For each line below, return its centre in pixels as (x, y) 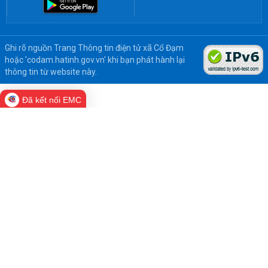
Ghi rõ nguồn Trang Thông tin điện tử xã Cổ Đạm (94, 48)
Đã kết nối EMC (52, 100)
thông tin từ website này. (51, 71)
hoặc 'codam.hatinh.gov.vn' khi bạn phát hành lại (95, 60)
